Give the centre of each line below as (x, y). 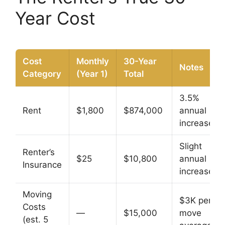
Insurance (42, 165)
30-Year (140, 62)
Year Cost (55, 18)
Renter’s (39, 152)
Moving (37, 195)
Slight (191, 146)
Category (42, 74)
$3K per (195, 201)
